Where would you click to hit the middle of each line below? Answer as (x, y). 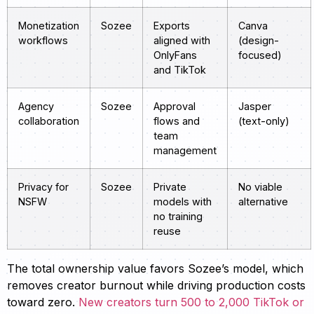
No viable (260, 187)
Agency (36, 107)
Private (170, 187)
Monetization (49, 26)
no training (178, 217)
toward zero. (43, 302)
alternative (263, 202)
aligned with (182, 41)
